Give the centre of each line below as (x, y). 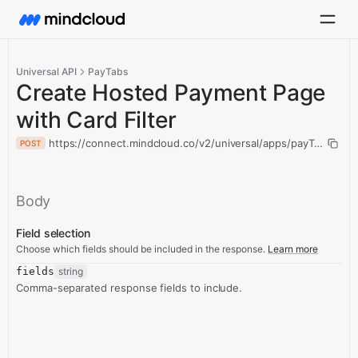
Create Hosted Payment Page (171, 93)
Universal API (46, 72)
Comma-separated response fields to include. (129, 288)
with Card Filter (96, 120)
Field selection (53, 233)
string (70, 271)
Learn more (293, 249)
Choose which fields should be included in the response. (141, 249)
